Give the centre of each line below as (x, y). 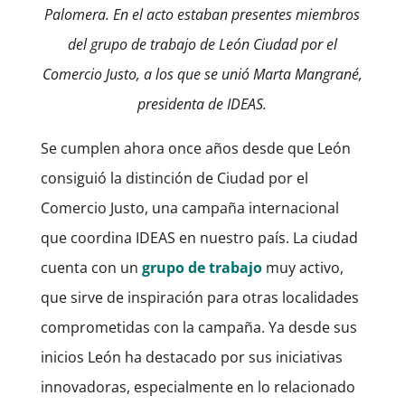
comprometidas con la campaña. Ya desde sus (198, 327)
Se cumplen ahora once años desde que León (195, 148)
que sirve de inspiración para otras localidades (199, 297)
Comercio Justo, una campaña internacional (189, 207)
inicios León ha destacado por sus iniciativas (193, 357)
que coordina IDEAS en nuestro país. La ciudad (199, 237)
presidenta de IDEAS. (202, 104)
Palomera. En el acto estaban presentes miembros (202, 14)
